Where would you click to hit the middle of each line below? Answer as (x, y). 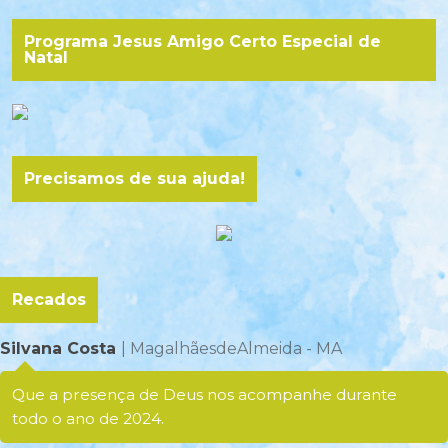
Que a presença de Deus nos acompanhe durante (204, 395)
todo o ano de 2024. (88, 419)
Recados (49, 300)
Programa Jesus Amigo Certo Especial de (202, 42)
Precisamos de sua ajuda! (134, 179)
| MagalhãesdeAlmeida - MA (231, 349)
